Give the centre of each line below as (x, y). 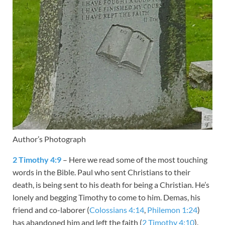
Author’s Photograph (49, 139)
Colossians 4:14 (117, 209)
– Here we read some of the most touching (134, 159)
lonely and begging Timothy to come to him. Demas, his (106, 197)
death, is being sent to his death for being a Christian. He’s (111, 184)
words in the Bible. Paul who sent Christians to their (101, 172)
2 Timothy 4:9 (37, 159)
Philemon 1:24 (172, 209)
